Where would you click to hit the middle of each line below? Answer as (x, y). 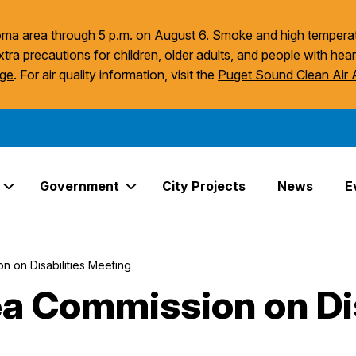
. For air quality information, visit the (116, 75)
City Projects (203, 186)
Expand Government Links (206, 197)
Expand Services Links (73, 197)
